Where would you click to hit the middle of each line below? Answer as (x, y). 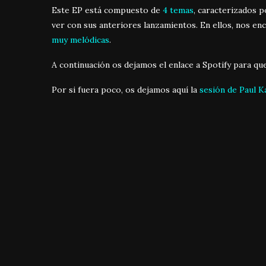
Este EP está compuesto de (107, 10)
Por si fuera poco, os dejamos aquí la (126, 90)
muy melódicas (80, 40)
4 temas (178, 10)
